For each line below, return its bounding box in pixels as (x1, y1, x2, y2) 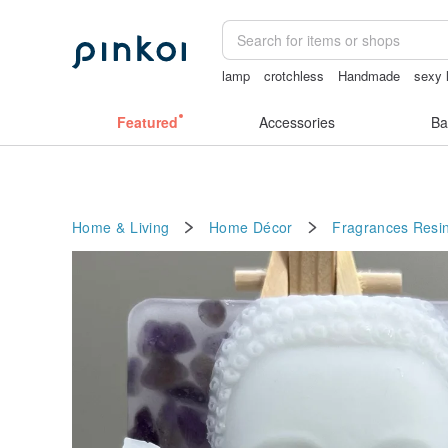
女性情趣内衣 (222, 85, 301, 104)
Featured (116, 112, 178, 132)
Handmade (338, 66, 401, 85)
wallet (314, 85, 348, 104)
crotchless (264, 66, 325, 85)
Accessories (259, 112, 335, 132)
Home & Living (72, 216, 170, 237)
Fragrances (332, 216, 409, 237)
